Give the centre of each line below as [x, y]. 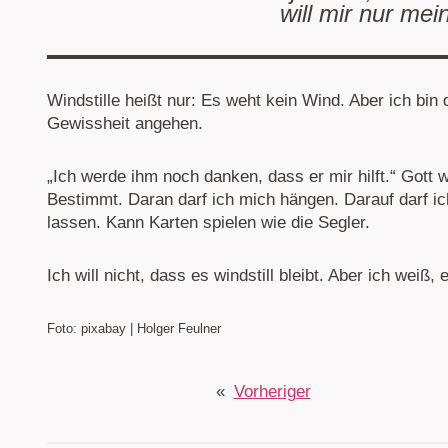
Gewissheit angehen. [125, 124]
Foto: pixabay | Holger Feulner [134, 329]
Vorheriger [272, 392]
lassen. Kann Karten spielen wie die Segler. [208, 223]
